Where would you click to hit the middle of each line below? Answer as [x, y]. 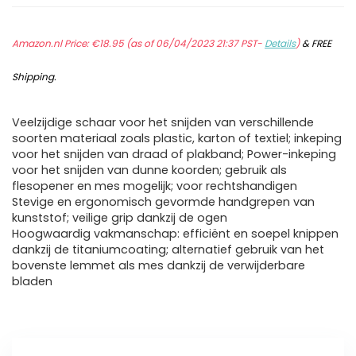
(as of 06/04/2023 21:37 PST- [194, 44]
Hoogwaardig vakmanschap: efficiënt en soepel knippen [175, 234]
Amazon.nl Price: [52, 44]
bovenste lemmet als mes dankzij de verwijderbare [159, 266]
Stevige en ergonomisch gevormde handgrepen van [163, 202]
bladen [32, 282]
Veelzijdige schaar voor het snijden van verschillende [163, 123]
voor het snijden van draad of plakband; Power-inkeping [174, 155]
